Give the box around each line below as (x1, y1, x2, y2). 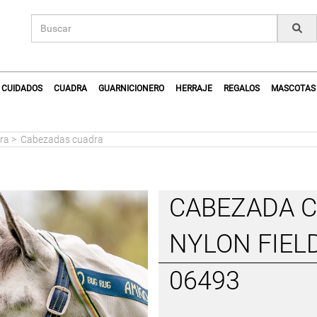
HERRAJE (175, 83, 212, 93)
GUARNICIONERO (98, 83, 164, 93)
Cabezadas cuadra (21, 134, 103, 145)
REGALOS (224, 83, 260, 93)
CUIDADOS (1, 83, 42, 93)
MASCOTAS (271, 83, 316, 93)
